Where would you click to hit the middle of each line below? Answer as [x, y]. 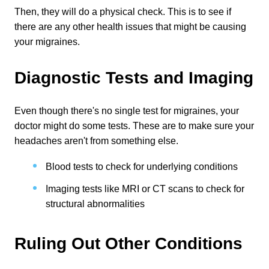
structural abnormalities [95, 204]
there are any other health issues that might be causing [130, 27]
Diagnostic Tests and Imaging [134, 78]
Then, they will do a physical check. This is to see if [123, 12]
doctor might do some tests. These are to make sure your [134, 126]
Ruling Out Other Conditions [128, 243]
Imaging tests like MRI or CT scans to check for [145, 189]
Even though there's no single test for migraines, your [127, 111]
